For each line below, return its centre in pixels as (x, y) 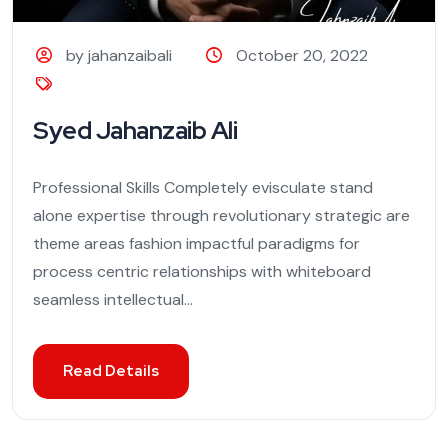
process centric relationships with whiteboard (202, 272)
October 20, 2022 (301, 56)
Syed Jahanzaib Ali (135, 131)
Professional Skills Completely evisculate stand (203, 188)
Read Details (111, 371)
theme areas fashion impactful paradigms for (196, 244)
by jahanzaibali (119, 56)
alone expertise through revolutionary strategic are (221, 216)
